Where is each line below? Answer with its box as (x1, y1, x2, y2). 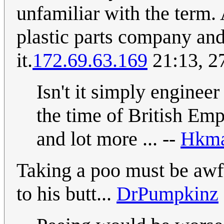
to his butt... (16, 182, 116, 205)
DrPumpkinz (116, 182, 218, 205)
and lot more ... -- (36, 127, 180, 150)
